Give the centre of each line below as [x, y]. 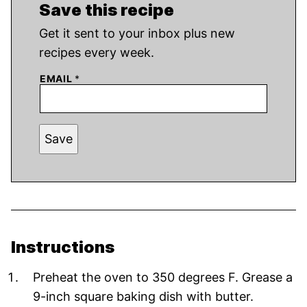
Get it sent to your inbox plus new [44, 33]
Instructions [64, 247]
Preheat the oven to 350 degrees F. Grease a [163, 277]
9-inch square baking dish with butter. [143, 296]
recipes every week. [97, 52]
